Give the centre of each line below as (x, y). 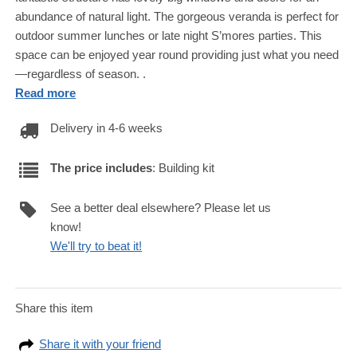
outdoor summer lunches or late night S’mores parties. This (169, 35)
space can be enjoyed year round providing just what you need (177, 55)
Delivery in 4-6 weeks (107, 128)
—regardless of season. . (81, 74)
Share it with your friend (100, 344)
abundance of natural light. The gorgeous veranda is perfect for (177, 16)
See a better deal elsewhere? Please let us (161, 208)
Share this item (55, 308)
